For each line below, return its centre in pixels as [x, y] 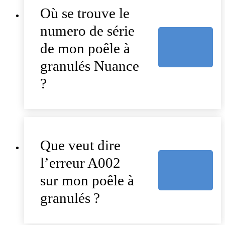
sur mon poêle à [87, 180]
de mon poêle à [85, 48]
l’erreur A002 [80, 162]
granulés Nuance [90, 66]
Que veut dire [80, 145]
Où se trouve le [85, 13]
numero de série [87, 30]
